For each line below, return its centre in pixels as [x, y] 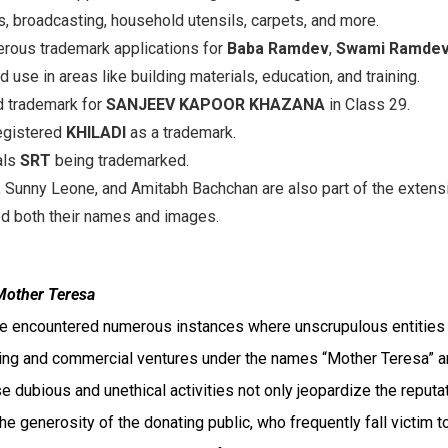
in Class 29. [369, 104]
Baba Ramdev [278, 48]
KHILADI [96, 132]
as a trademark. [181, 132]
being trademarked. [120, 160]
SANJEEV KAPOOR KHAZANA [217, 104]
